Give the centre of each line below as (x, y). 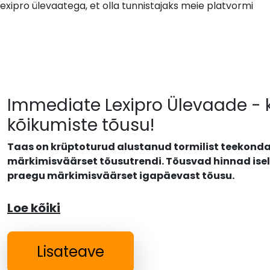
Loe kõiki (34, 208)
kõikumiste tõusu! (81, 125)
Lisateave (71, 252)
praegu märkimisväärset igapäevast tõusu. (121, 176)
